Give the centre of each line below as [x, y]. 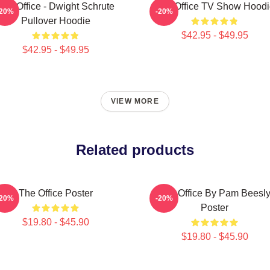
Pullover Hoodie [55, 21]
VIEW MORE [135, 101]
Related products [135, 150]
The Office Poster [55, 193]
